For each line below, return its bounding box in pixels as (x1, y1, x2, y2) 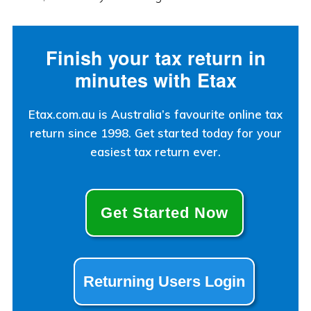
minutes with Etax (74, 67, 237, 94)
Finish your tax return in (45, 44, 266, 72)
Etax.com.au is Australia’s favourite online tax (28, 107, 283, 122)
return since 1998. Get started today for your (29, 126, 282, 141)
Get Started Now (100, 204, 228, 222)
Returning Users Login (83, 273, 245, 291)
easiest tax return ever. (90, 144, 221, 160)
